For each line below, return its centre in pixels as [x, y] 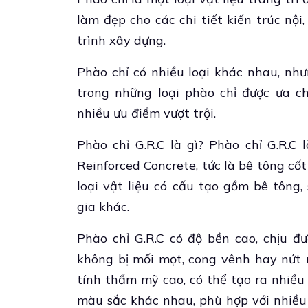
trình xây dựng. [121, 40]
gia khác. [103, 207]
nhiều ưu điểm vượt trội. [146, 113]
